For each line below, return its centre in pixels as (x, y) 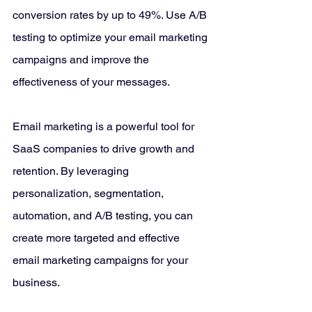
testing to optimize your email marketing (111, 38)
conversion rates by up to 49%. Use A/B (111, 15)
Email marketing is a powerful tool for (105, 127)
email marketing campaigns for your (102, 260)
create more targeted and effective (97, 238)
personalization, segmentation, (89, 194)
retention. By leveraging (72, 171)
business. (37, 283)
